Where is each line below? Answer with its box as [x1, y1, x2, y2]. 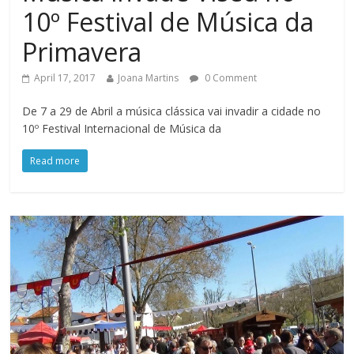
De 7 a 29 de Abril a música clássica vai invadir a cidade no [22, 104, 322, 119]
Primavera [22, 35, 142, 70]
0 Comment [202, 71, 258, 85]
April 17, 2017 [34, 71, 96, 85]
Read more [30, 154, 81, 168]
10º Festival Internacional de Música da [22, 121, 222, 137]
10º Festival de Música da [22, 5, 314, 40]
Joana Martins [118, 71, 179, 85]
